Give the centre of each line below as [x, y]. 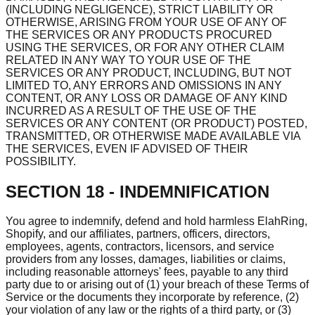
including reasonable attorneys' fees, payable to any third [147, 272]
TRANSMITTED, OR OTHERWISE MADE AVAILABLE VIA [153, 136]
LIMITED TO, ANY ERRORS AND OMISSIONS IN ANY [144, 85]
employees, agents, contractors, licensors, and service [140, 247]
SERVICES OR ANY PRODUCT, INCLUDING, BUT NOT [149, 72]
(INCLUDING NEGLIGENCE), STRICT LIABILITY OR [140, 9]
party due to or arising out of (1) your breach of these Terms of [157, 285]
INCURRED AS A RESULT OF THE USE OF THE [131, 110]
